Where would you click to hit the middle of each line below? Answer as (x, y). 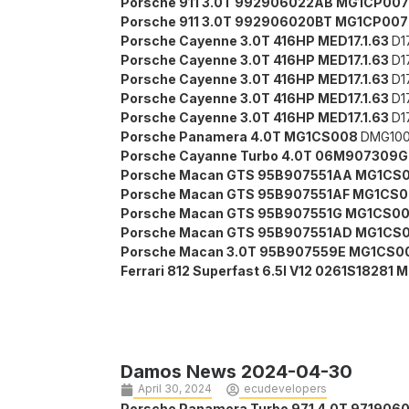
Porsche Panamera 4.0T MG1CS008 (241, 137)
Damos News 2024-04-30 (236, 372)
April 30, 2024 (175, 389)
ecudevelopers (285, 389)
